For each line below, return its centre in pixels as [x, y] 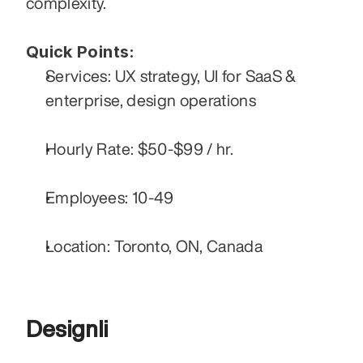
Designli [67, 328]
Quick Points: [81, 51]
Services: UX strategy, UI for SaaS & [171, 75]
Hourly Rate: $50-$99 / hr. [140, 148]
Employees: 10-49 [110, 197]
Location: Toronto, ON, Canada [154, 246]
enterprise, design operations [151, 100]
